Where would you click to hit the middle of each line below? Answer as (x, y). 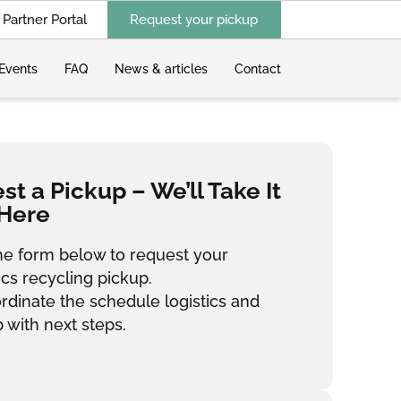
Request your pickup (194, 20)
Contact (257, 68)
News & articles (161, 68)
